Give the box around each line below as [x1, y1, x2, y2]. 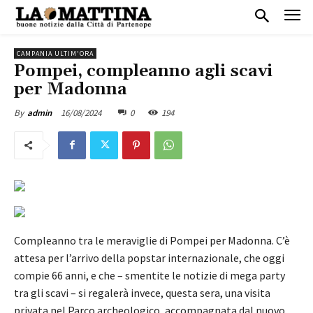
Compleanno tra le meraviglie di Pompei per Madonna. [14, 233, 276, 247]
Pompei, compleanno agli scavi [14, 60, 272, 82]
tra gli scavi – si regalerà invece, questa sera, [14, 285, 225, 300]
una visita [225, 285, 270, 300]
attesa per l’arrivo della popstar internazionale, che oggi [14, 250, 284, 265]
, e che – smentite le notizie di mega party [86, 268, 285, 282]
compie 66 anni [14, 268, 86, 282]
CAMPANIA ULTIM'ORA [17, 48, 94, 58]
